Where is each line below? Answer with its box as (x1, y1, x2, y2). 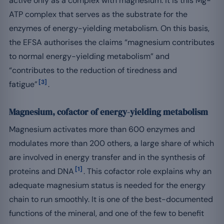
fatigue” (9, 78, 37, 89)
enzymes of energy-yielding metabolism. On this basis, (9, 22, 209, 33)
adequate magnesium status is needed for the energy (9, 179, 205, 190)
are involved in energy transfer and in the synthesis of (9, 151, 205, 162)
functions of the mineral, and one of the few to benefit (9, 207, 204, 218)
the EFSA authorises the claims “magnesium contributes (9, 36, 214, 47)
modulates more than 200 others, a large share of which (9, 137, 214, 148)
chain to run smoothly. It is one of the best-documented (9, 193, 213, 204)
